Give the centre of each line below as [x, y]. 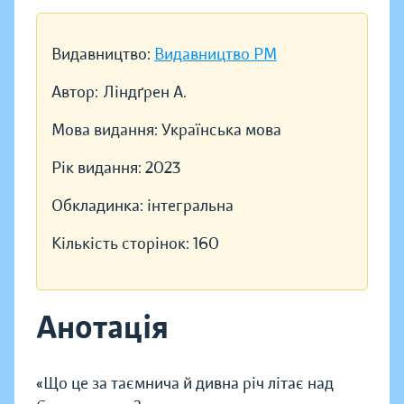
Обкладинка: [99, 206]
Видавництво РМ [216, 55]
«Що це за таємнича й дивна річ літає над [185, 384]
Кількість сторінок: [122, 244]
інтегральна [190, 206]
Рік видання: [98, 168]
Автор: [75, 92]
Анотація [102, 328]
